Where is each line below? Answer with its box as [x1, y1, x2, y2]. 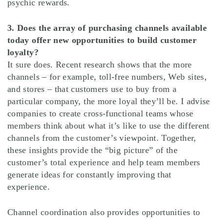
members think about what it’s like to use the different [7, 121, 210, 131]
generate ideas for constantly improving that [7, 170, 172, 180]
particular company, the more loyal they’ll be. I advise [7, 96, 210, 107]
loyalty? [7, 47, 39, 58]
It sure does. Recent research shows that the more [7, 60, 192, 70]
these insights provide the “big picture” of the [7, 145, 177, 155]
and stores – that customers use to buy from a [7, 84, 177, 94]
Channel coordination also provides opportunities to [7, 207, 200, 218]
